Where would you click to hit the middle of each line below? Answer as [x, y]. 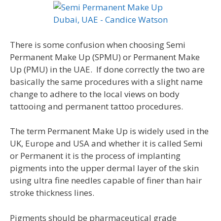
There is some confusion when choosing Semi [98, 44]
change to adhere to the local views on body [95, 94]
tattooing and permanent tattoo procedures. [96, 106]
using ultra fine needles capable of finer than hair [106, 181]
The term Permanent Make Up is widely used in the [109, 131]
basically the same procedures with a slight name [106, 81]
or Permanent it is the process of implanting [95, 156]
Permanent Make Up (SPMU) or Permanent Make [105, 57]
